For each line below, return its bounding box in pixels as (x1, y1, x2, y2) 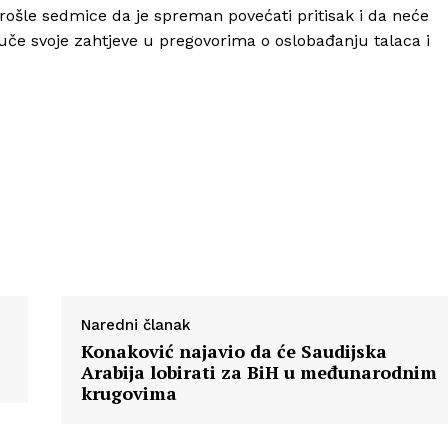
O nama (190, 109, 246, 127)
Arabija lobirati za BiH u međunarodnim (80, 360, 437, 385)
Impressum (190, 170, 268, 188)
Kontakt (190, 140, 247, 158)
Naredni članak (80, 316, 191, 335)
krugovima (80, 381, 177, 406)
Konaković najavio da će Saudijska (80, 339, 387, 364)
